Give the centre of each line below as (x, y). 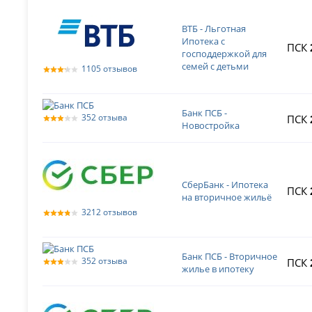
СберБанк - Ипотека (225, 185)
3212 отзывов (110, 212)
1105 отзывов (110, 69)
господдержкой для (225, 54)
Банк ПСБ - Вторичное (230, 256)
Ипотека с (204, 41)
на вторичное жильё (227, 197)
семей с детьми (216, 66)
